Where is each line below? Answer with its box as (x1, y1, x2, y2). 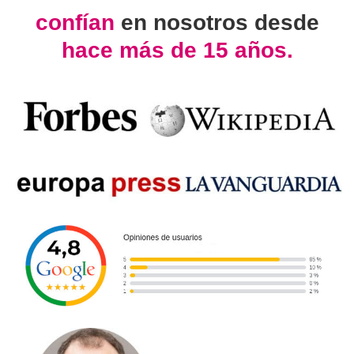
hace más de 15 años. (61, 37, 293, 62)
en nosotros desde (120, 9, 319, 35)
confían (35, 9, 121, 35)
